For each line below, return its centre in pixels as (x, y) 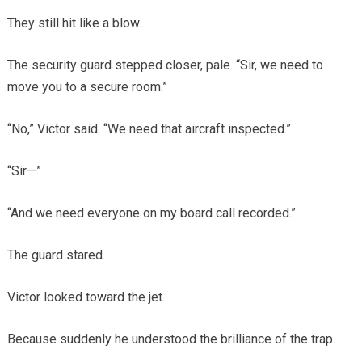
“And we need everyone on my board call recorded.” (151, 213)
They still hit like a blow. (74, 23)
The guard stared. (56, 255)
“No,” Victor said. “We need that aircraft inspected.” (149, 129)
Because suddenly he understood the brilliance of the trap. (171, 339)
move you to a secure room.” (87, 87)
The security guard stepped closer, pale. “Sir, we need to (165, 65)
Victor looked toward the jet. (86, 297)
